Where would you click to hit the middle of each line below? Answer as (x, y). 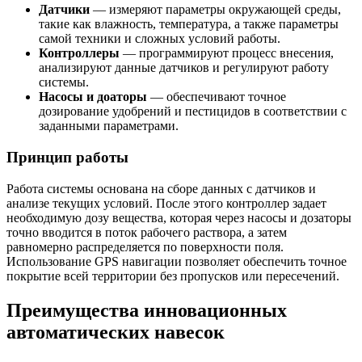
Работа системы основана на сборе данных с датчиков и (161, 188)
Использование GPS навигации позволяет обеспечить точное (177, 261)
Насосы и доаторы (93, 97)
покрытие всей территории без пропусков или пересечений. (173, 276)
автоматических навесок (116, 332)
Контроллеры (79, 53)
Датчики (64, 10)
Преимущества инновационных (147, 310)
